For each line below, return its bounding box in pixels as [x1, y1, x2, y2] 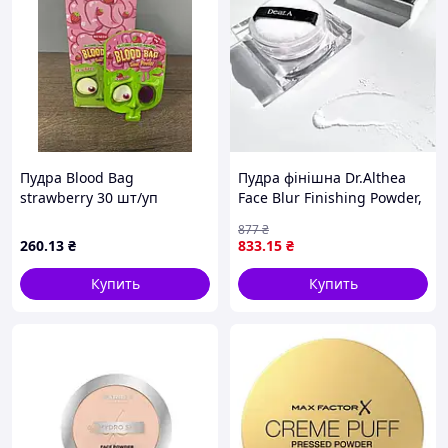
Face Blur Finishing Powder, [238, 188, 422, 207]
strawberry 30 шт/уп [20, 188, 158, 207]
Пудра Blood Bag [20, 168, 134, 187]
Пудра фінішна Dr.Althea [238, 168, 406, 187]
